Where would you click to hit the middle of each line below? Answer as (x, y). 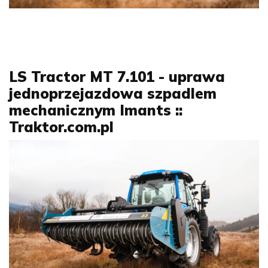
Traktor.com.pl (61, 127)
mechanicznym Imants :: (96, 110)
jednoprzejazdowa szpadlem (113, 93)
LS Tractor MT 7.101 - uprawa (117, 76)
